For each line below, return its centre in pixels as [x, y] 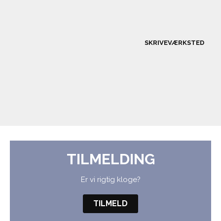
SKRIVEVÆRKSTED [174, 43]
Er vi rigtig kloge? [110, 179]
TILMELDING [110, 159]
